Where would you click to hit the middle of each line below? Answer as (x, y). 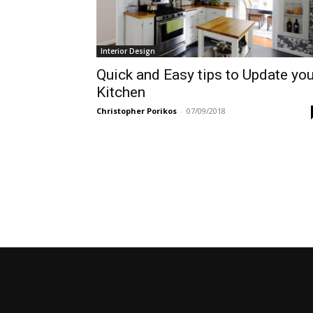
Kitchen (121, 92)
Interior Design (128, 51)
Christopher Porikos (137, 111)
